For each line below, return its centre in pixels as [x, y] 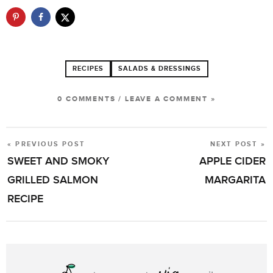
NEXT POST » [238, 144]
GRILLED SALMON [53, 180]
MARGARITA [235, 180]
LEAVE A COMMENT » [170, 99]
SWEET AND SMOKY [58, 161]
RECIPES [88, 69]
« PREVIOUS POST [46, 144]
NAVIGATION [39, 168]
